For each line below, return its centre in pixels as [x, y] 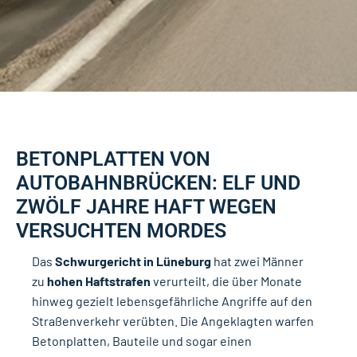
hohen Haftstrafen [99, 280]
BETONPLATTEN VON [113, 159]
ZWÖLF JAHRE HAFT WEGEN [146, 206]
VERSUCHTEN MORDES [121, 230]
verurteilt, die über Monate [226, 280]
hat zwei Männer [257, 261]
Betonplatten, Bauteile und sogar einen [142, 340]
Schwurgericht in [106, 261]
